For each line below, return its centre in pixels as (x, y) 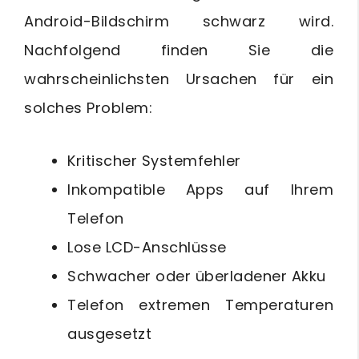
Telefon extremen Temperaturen (200, 305)
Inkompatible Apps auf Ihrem (200, 189)
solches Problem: (88, 107)
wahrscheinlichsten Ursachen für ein (179, 79)
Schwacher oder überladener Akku (197, 276)
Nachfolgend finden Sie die (179, 50)
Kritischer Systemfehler (154, 160)
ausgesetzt (109, 333)
